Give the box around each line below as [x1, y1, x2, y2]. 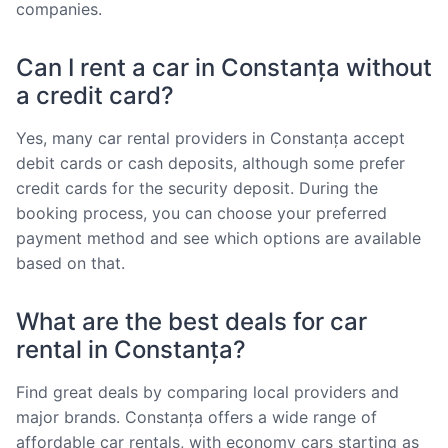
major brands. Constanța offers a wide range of [16, 406, 377, 427]
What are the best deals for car [16, 306, 367, 336]
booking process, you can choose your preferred [16, 202, 387, 223]
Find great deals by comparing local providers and [16, 381, 399, 402]
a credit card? [16, 80, 174, 110]
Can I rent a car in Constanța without [16, 52, 432, 82]
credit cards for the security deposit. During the [16, 177, 378, 198]
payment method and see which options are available [16, 227, 421, 248]
